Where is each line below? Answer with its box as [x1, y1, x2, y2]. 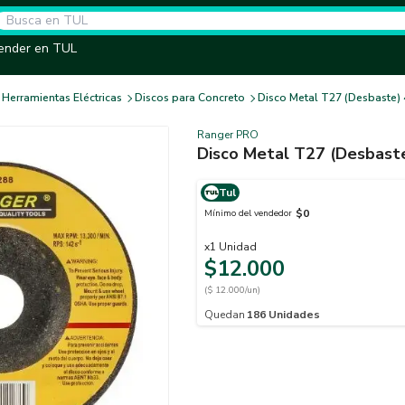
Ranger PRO [197, 127, 259, 142]
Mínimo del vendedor [204, 206, 292, 220]
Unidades [268, 307, 320, 322]
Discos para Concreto [135, 90, 245, 105]
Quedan [204, 307, 245, 322]
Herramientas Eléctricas [2, 90, 122, 105]
